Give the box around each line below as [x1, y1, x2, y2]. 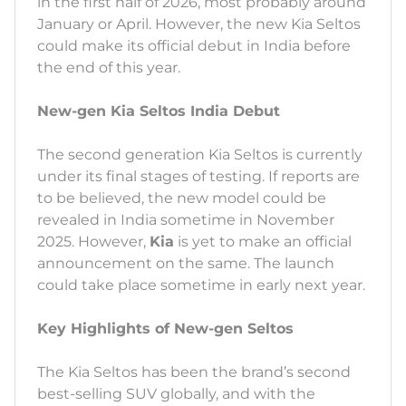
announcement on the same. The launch [37, 255, 334, 273]
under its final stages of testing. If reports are [37, 168, 360, 186]
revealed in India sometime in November [37, 211, 334, 229]
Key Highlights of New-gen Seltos [37, 320, 294, 338]
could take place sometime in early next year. [37, 276, 369, 295]
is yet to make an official [174, 233, 352, 251]
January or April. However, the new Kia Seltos [37, 15, 361, 34]
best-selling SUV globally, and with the [37, 385, 315, 403]
